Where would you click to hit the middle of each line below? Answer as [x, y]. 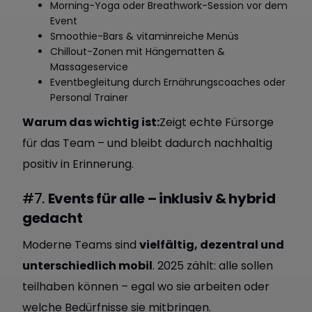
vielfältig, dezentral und [212, 245]
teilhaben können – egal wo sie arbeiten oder [146, 287]
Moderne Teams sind [81, 245]
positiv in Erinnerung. [78, 164]
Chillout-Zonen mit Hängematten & [138, 52]
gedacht [53, 218]
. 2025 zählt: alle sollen [213, 266]
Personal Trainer [89, 97]
